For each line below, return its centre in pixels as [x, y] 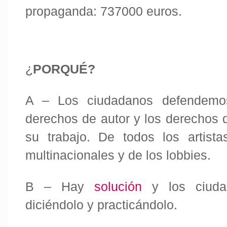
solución [118, 187]
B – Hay [60, 187]
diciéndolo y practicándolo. [101, 205]
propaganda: [63, 11]
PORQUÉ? [64, 69]
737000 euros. [141, 11]
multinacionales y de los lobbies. [118, 155]
